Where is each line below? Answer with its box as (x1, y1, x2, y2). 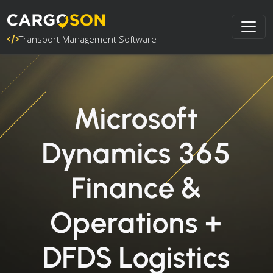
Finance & (71, 170, 202, 205)
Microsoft (75, 101, 198, 136)
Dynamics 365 (42, 135, 231, 171)
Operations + (50, 205, 223, 240)
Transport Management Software (19, 33, 157, 45)
